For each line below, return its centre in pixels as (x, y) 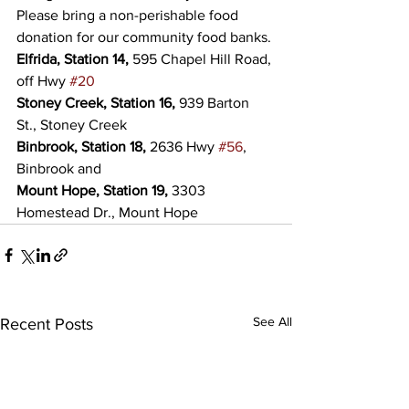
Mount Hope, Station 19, (92, 190)
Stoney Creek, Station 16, (96, 103)
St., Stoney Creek (72, 125)
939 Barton (214, 103)
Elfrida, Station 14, (73, 59)
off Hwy (43, 81)
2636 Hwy (182, 147)
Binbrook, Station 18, (81, 147)
